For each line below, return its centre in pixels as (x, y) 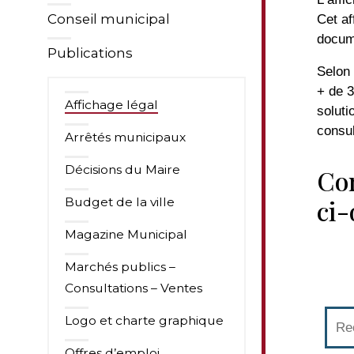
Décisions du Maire (122, 169)
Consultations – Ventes (134, 288)
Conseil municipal (109, 19)
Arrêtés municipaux (125, 137)
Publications (90, 53)
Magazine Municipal (126, 234)
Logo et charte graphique (144, 320)
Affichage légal (111, 105)
